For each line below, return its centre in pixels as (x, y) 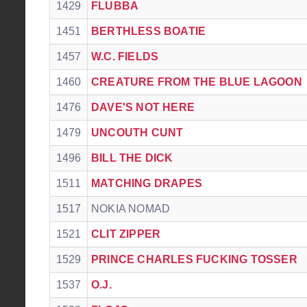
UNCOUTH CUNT (137, 133)
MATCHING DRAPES (147, 183)
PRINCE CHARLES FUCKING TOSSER (194, 259)
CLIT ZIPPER (126, 234)
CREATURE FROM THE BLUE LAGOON (197, 82)
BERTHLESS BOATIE (149, 31)
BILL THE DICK (132, 158)
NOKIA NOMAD (131, 209)
